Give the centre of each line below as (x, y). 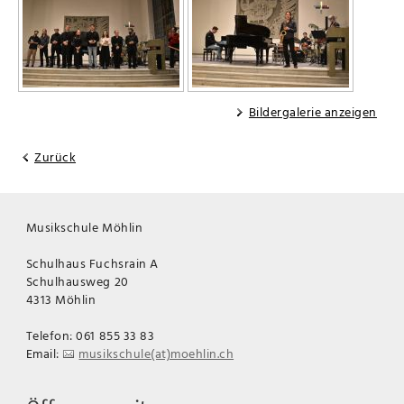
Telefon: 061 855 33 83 (90, 335)
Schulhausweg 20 (77, 281)
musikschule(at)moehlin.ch (156, 353)
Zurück (55, 157)
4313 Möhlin (61, 299)
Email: (44, 353)
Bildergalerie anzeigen (312, 112)
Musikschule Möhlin (84, 227)
